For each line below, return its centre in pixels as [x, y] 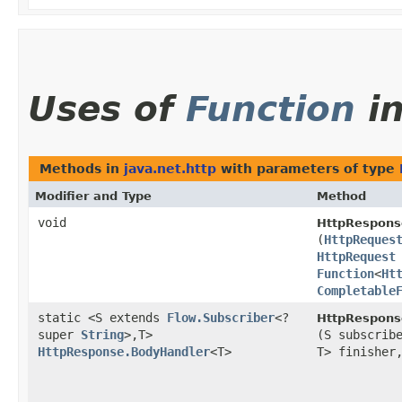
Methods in [82, 169]
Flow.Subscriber [221, 318]
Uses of [107, 109]
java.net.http [170, 169]
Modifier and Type [93, 197]
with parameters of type [308, 169]
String [102, 335]
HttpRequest [356, 257]
